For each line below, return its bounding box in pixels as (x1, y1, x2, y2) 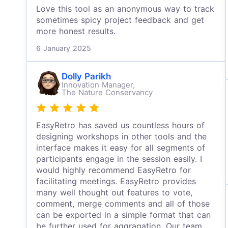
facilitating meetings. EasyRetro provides (36, 176, 196, 186)
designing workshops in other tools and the (36, 131, 207, 141)
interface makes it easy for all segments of (36, 142, 205, 153)
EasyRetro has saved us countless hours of (36, 120, 205, 130)
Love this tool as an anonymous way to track (36, 4, 214, 14)
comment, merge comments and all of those (36, 198, 210, 209)
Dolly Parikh (62, 71, 111, 81)
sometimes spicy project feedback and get (36, 15, 204, 25)
